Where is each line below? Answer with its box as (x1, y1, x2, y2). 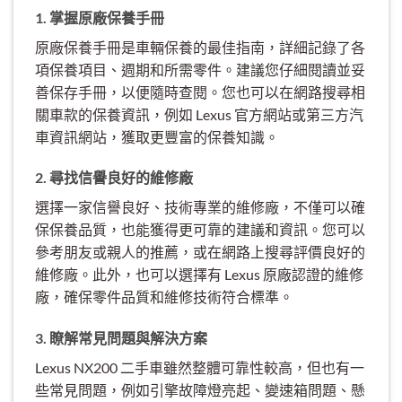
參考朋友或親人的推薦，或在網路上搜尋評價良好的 (35, 243, 365, 261)
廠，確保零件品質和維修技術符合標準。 (35, 288, 293, 306)
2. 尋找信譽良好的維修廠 (35, 169, 193, 187)
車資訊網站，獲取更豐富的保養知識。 (35, 127, 279, 145)
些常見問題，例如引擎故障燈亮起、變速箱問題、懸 (35, 381, 365, 399)
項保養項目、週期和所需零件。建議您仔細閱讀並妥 (35, 60, 365, 78)
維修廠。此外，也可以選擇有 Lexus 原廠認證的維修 (35, 266, 363, 284)
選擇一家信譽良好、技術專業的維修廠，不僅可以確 (35, 198, 365, 216)
